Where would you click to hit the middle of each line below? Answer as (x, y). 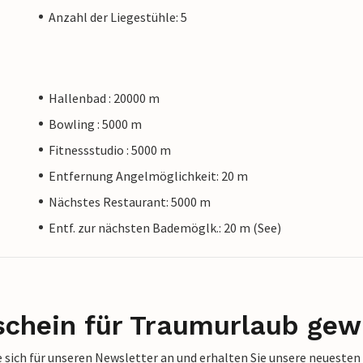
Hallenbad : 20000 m (104, 98)
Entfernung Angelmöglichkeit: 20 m (148, 175)
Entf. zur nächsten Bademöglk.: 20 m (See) (165, 227)
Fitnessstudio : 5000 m (110, 149)
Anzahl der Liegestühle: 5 (118, 17)
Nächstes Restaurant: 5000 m (130, 201)
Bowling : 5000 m (95, 124)
